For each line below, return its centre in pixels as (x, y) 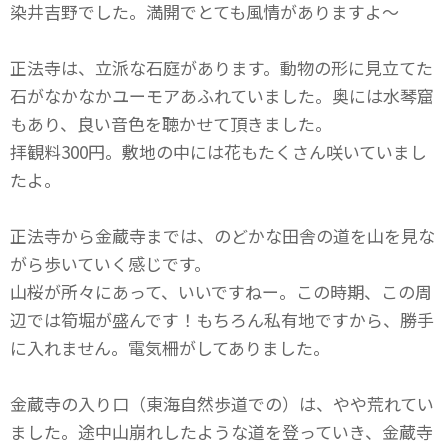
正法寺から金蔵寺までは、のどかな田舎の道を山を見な (222, 235)
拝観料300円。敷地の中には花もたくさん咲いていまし (218, 151)
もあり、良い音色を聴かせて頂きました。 (171, 123)
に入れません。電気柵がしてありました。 (170, 347)
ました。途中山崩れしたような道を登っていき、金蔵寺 (221, 431)
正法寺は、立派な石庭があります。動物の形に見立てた (221, 67)
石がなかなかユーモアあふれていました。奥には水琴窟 (222, 95)
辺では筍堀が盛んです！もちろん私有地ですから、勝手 (222, 319)
